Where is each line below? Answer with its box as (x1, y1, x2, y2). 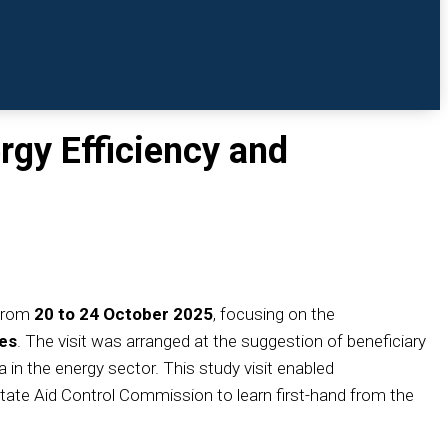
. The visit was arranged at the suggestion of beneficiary (17, 331, 426, 352)
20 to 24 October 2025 (34, 304, 213, 325)
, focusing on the (213, 304, 335, 325)
